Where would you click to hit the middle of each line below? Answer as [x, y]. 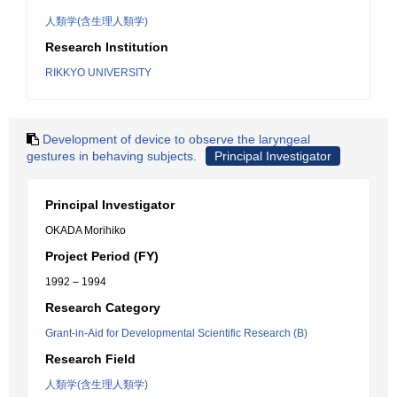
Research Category [103, 307]
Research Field [90, 359]
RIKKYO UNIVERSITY [98, 73]
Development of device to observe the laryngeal [176, 139]
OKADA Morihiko [86, 230]
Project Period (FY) [102, 256]
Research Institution [107, 47]
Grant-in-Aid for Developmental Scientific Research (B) [176, 333]
